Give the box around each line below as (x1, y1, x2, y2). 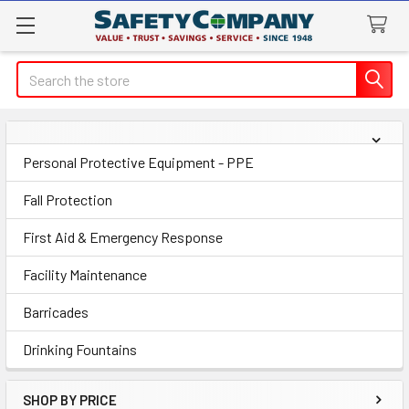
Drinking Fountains (23, 341, 137, 358)
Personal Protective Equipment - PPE (23, 153, 254, 171)
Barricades (23, 303, 89, 320)
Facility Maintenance (23, 266, 147, 283)
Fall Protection (23, 191, 112, 208)
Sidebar (22, 153, 113, 186)
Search (16, 63, 58, 80)
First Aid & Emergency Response (23, 228, 223, 246)
